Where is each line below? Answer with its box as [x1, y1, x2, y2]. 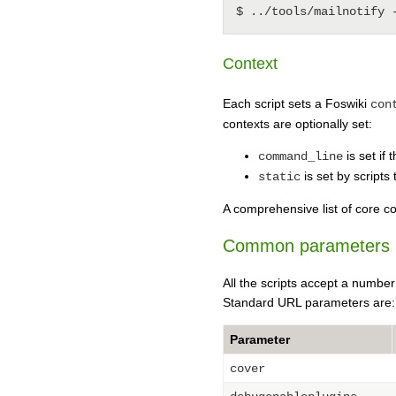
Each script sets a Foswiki [223, 95, 370, 110]
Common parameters [223, 235, 390, 255]
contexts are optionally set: [223, 116, 372, 131]
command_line [258, 148, 343, 164]
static [258, 169, 301, 184]
